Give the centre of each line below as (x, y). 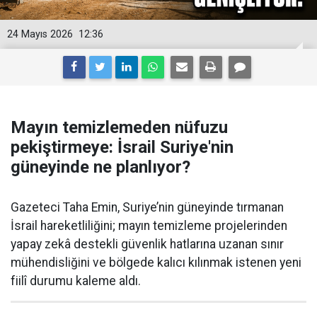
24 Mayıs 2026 (40, 34)
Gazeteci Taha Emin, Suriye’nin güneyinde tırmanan (147, 207)
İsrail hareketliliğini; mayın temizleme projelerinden (149, 226)
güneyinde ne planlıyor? (100, 167)
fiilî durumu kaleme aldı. (76, 281)
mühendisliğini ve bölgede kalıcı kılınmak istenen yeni (156, 263)
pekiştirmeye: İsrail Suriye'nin (122, 147)
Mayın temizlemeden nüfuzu (119, 127)
